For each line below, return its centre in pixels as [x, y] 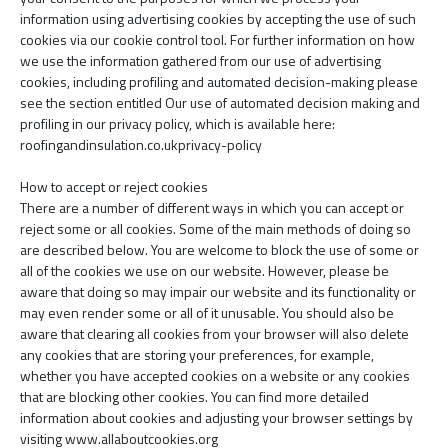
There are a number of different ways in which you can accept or [212, 207]
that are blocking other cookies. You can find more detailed [194, 396]
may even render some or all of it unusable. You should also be [207, 312]
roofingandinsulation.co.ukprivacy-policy [141, 144]
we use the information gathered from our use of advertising [200, 60]
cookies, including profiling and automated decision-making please [219, 81]
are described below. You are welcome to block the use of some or [219, 249]
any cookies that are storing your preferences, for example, [197, 354]
